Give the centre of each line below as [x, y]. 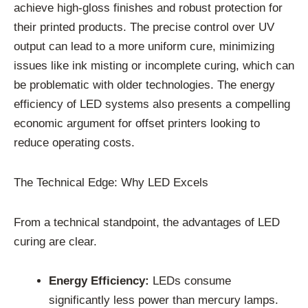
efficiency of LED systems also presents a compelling [152, 104]
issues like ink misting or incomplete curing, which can [154, 66]
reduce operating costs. [74, 143]
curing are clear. [55, 241]
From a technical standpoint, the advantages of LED [147, 222]
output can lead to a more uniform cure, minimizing [144, 47]
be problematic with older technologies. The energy [144, 85]
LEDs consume [190, 281]
